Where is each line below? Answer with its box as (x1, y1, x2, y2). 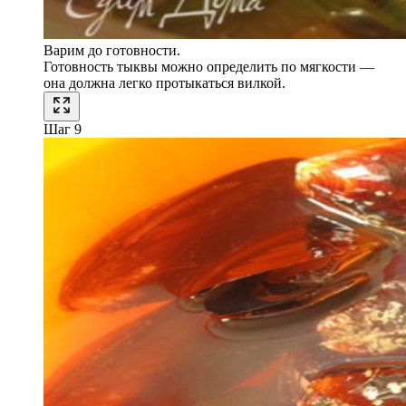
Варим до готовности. (43, 43, 180, 59)
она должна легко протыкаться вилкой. (43, 75, 285, 92)
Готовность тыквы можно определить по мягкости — (43, 59, 374, 75)
